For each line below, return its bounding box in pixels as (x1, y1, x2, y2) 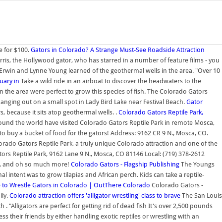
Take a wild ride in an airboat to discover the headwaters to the (21, 77, 201, 85)
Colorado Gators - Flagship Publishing (71, 161, 179, 168)
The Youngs (179, 161, 215, 168)
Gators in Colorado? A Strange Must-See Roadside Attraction (31, 46, 205, 54)
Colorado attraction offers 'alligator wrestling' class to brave (9, 192, 182, 199)
